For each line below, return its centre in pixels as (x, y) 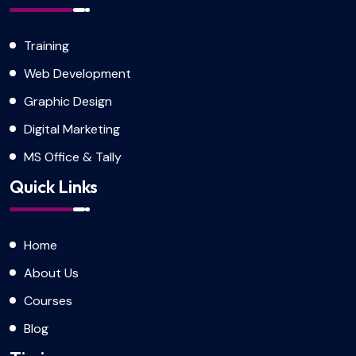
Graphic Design (68, 101)
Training (46, 46)
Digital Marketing (72, 129)
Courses (48, 301)
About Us (51, 273)
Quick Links (54, 187)
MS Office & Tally (73, 157)
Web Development (77, 74)
